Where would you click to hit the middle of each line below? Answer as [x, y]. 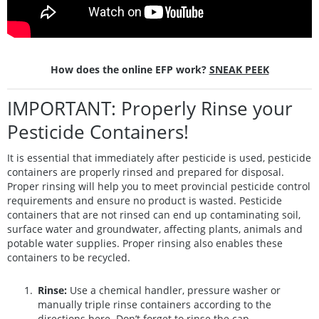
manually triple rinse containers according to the [155, 305]
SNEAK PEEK [239, 69]
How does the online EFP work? [130, 69]
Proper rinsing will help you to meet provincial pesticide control [159, 186]
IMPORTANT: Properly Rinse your [150, 108]
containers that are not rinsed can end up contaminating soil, [154, 214]
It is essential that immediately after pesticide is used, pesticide [159, 157]
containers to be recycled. [69, 257]
